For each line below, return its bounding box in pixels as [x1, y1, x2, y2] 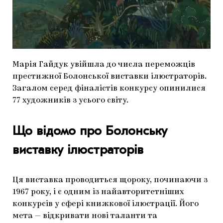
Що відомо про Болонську [12, 123, 167, 138]
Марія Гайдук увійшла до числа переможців [12, 60, 195, 69]
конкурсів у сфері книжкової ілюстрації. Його [12, 200, 199, 208]
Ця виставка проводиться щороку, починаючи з [12, 176, 208, 184]
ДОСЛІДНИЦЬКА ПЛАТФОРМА [50, 20, 173, 29]
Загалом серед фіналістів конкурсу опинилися [12, 84, 206, 93]
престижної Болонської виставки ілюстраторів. [12, 72, 207, 81]
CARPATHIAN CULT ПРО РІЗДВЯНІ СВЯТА [32, 64, 191, 73]
